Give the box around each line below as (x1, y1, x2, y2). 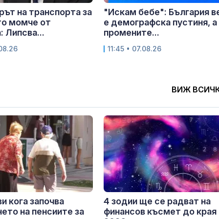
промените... (104, 27, 159, 38)
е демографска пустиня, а (104, 17, 217, 27)
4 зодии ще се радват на (104, 196, 211, 206)
